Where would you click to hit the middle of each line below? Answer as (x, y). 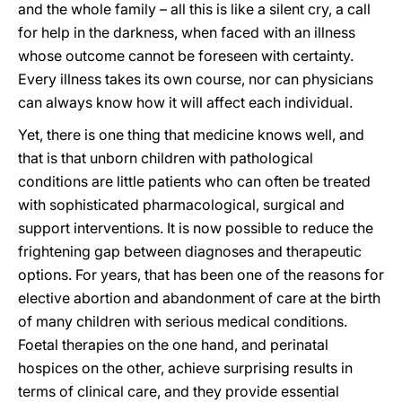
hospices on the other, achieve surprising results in (185, 368)
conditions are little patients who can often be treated (194, 181)
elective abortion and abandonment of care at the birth (199, 298)
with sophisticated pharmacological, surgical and (181, 205)
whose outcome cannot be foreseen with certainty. (186, 56)
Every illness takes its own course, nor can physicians (196, 79)
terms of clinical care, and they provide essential (179, 391)
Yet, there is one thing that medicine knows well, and (191, 135)
